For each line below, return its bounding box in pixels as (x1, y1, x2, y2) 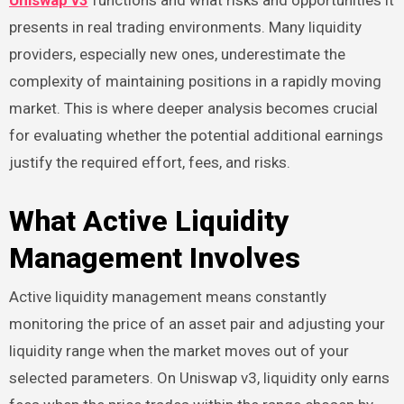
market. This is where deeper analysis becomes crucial (8, 99, 378, 118)
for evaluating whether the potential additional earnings (8, 126, 383, 145)
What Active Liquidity (8, 204, 289, 239)
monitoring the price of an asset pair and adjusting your (8, 314, 385, 333)
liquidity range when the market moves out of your (8, 341, 349, 360)
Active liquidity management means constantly (8, 287, 326, 306)
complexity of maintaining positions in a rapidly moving (8, 72, 381, 91)
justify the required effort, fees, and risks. (8, 153, 290, 172)
